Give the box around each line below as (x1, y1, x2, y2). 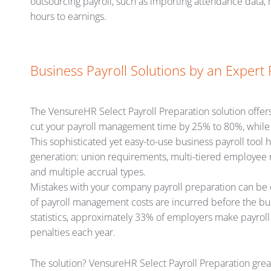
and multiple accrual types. (30, 165, 146, 179)
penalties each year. (30, 226, 116, 240)
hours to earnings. (30, 10, 106, 24)
